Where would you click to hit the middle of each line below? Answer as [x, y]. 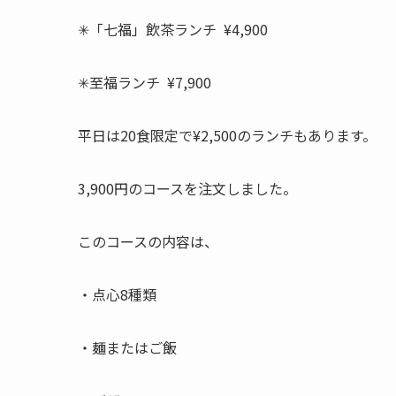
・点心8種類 [117, 294]
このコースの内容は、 [148, 241]
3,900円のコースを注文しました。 [187, 188]
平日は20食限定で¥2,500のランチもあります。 [227, 135]
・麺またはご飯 [127, 347]
